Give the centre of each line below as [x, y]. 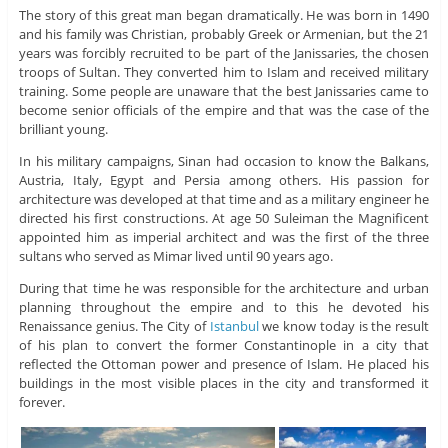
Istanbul [234, 325]
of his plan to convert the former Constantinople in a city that [224, 344]
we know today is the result [344, 325]
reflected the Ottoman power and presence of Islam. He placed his [224, 363]
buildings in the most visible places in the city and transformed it [224, 382]
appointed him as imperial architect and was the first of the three [224, 236]
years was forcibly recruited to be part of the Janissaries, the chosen [224, 52]
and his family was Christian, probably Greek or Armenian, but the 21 [224, 33]
